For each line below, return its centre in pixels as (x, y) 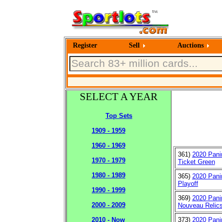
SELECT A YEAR (119, 97)
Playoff (188, 183)
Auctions (191, 45)
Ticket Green (196, 162)
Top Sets (119, 116)
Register (85, 45)
